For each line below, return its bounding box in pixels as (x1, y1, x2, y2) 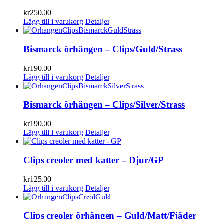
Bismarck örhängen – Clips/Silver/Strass (23, 99, 185, 110)
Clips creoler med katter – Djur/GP (23, 154, 164, 165)
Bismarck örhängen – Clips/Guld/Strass (23, 44, 182, 54)
